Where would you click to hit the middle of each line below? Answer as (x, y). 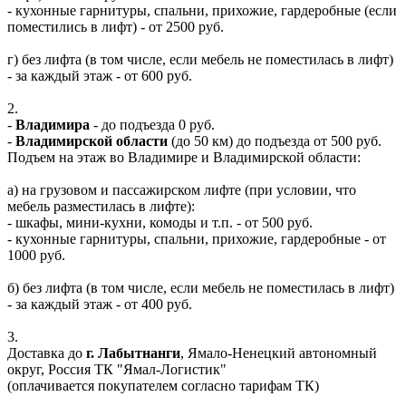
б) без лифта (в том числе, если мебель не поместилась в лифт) (201, 288)
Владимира (53, 125)
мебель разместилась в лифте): (101, 207)
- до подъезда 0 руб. (152, 125)
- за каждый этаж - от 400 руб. (100, 304)
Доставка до (47, 353)
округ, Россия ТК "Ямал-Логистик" (117, 370)
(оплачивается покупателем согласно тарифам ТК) (163, 386)
